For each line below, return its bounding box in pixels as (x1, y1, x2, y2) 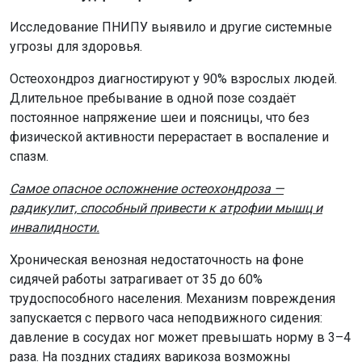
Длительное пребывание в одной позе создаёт (10, 90, 296, 106)
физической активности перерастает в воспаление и (10, 128, 329, 145)
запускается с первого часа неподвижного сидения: (10, 309, 322, 326)
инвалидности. (10, 219, 99, 235)
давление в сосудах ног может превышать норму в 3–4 (10, 329, 351, 345)
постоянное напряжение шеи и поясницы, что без (10, 109, 309, 125)
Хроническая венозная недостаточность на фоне (10, 251, 304, 267)
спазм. (10, 148, 48, 164)
